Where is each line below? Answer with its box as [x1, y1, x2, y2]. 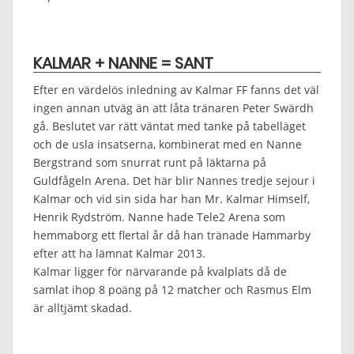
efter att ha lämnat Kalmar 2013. [33, 245, 205, 261]
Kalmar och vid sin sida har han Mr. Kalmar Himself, [33, 190, 310, 206]
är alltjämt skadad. [33, 299, 132, 315]
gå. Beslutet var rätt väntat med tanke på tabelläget [33, 118, 306, 134]
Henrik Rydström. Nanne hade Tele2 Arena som [33, 209, 285, 224]
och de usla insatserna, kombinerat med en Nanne [33, 136, 302, 152]
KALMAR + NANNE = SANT [33, 51, 213, 74]
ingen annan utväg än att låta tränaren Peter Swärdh [33, 100, 314, 115]
